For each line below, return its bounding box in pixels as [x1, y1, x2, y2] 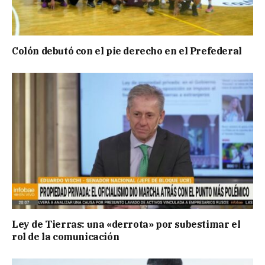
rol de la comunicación [12, 230, 119, 243]
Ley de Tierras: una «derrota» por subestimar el [12, 218, 241, 230]
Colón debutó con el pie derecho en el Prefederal [12, 45, 242, 57]
